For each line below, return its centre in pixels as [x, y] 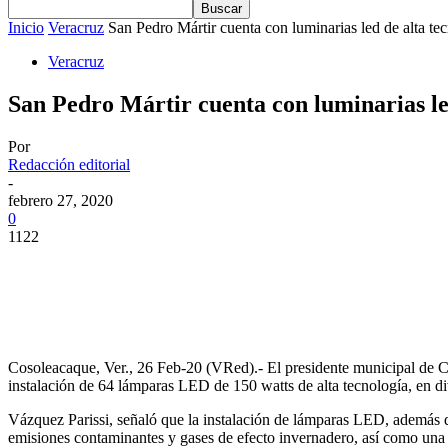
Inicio [26, 27]
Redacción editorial [69, 164]
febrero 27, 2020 [60, 200]
